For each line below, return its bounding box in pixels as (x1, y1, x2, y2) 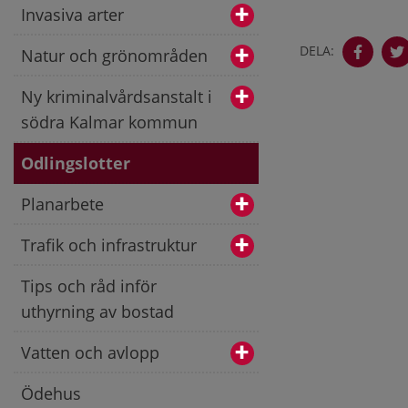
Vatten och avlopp (21, 341, 159, 363)
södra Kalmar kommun (21, 110, 198, 133)
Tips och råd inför (21, 274, 157, 297)
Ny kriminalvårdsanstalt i (21, 85, 212, 107)
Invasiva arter (21, 3, 124, 25)
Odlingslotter (21, 151, 130, 174)
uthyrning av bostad (21, 300, 174, 322)
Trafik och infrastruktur (21, 233, 197, 256)
